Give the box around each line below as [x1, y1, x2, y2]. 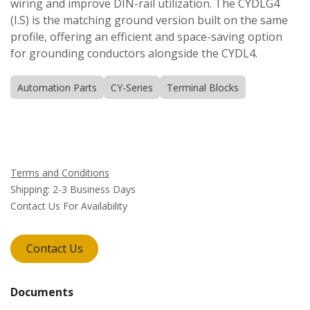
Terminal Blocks [167, 81, 239, 95]
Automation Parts [17, 81, 97, 95]
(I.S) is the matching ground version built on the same [10, 12, 288, 28]
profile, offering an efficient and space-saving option [10, 29, 282, 45]
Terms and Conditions [10, 166, 109, 180]
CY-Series [111, 81, 153, 95]
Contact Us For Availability [10, 199, 127, 213]
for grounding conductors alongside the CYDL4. [10, 46, 257, 62]
